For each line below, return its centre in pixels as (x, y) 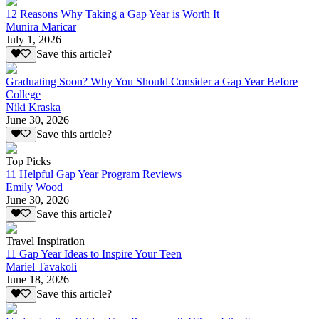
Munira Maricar (41, 27)
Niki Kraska (33, 107)
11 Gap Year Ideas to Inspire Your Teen (94, 254)
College (23, 94)
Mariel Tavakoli (41, 267)
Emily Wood (34, 187)
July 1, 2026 (33, 40)
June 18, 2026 (37, 280)
